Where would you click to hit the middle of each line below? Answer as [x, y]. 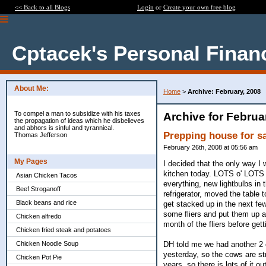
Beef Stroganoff [38, 189]
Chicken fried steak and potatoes [64, 230]
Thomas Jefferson [41, 135]
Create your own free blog [199, 7]
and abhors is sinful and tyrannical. [64, 128]
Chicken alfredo [39, 216]
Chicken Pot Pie [39, 257]
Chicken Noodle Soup [47, 243]
